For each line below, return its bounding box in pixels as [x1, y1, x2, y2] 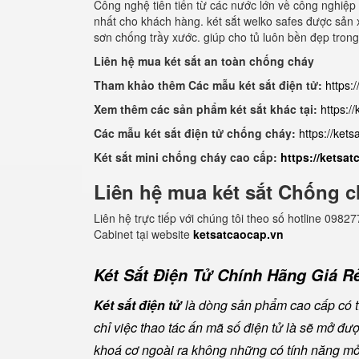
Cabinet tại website [94, 226, 193, 242]
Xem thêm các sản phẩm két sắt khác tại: [94, 101, 317, 117]
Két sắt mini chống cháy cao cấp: [94, 149, 280, 165]
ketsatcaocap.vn [193, 226, 284, 242]
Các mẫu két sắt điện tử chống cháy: [94, 125, 299, 141]
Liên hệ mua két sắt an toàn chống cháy [94, 53, 314, 69]
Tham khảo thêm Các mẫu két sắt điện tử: [94, 77, 322, 93]
